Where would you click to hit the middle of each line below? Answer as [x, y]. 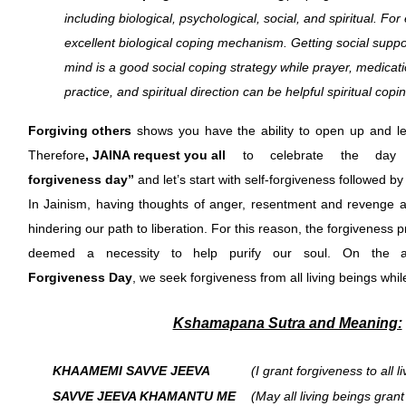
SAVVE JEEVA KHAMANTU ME [144, 396]
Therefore [57, 155]
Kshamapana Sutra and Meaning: [287, 323]
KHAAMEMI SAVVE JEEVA [131, 371]
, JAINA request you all [155, 155]
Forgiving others [80, 130]
